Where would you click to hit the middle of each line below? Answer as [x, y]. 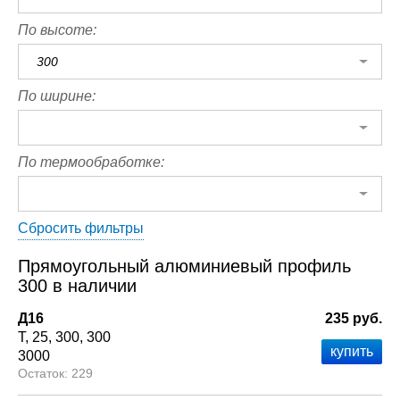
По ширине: [57, 96]
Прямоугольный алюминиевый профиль [184, 266]
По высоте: [57, 30]
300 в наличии [77, 286]
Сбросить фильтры [81, 228]
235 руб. [354, 318]
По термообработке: [91, 162]
